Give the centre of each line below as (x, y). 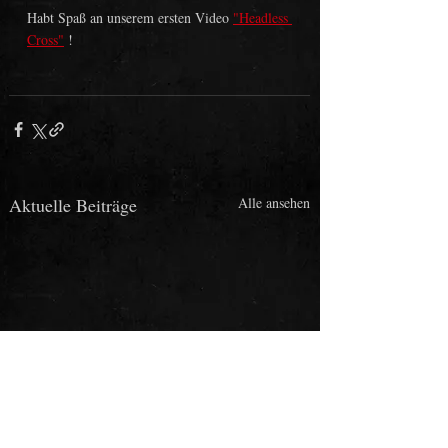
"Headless (262, 18)
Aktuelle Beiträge (73, 205)
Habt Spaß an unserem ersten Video (130, 18)
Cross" (45, 40)
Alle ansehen (274, 203)
